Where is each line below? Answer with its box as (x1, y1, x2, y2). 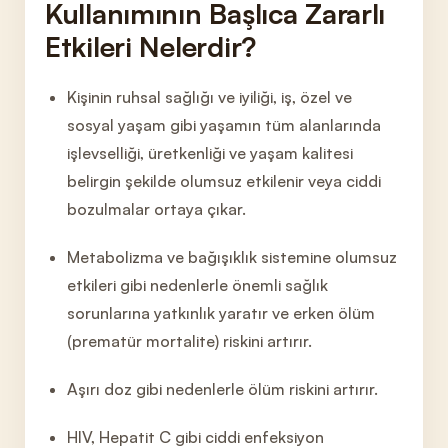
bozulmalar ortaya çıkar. (67, 199, 247, 219)
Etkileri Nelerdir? (45, 29, 256, 64)
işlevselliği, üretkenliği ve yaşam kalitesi (67, 143, 354, 163)
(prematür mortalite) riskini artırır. (67, 331, 313, 351)
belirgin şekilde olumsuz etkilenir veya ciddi (67, 171, 382, 191)
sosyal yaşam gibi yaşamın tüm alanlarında (67, 115, 382, 135)
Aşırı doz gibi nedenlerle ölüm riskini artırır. (67, 379, 379, 399)
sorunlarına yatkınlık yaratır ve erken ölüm (67, 303, 376, 323)
